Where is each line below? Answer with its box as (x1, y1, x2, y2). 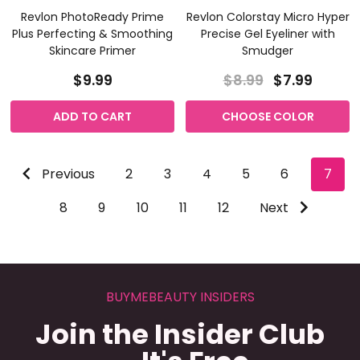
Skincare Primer (49, 42, 136, 59)
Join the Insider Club (35, 314, 325, 354)
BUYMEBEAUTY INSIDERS (105, 287, 255, 306)
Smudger (242, 42, 293, 59)
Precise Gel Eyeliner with (200, 25, 335, 42)
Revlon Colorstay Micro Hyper (186, 8, 350, 25)
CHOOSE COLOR (221, 108, 314, 125)
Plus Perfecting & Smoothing (12, 25, 173, 42)
